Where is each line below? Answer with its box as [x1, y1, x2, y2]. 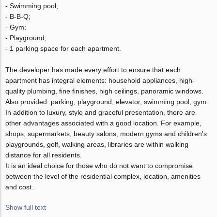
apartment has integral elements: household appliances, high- [5, 77, 195, 85]
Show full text [5, 203, 46, 212]
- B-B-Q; [5, 13, 31, 21]
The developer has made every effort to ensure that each [5, 66, 181, 74]
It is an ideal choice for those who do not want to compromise [5, 162, 193, 170]
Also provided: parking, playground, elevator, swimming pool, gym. [5, 98, 209, 106]
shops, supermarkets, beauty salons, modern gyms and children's [5, 130, 207, 138]
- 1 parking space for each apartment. [5, 45, 122, 53]
